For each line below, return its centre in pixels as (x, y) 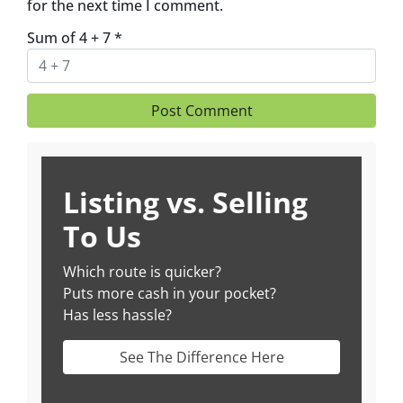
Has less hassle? (117, 314)
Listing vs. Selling (185, 201)
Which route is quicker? (142, 271)
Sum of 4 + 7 (71, 37)
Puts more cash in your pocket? (170, 293)
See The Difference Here (201, 357)
